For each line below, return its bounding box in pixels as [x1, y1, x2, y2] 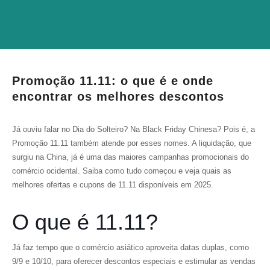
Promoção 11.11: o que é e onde [12, 74, 213, 87]
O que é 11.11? [12, 210, 158, 234]
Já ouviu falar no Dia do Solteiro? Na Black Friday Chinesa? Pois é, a [12, 125, 255, 134]
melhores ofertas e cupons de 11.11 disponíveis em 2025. [12, 180, 216, 189]
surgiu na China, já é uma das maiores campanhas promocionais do [12, 152, 249, 162]
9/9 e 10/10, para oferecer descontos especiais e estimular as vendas [12, 257, 256, 266]
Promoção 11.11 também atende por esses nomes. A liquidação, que [12, 139, 251, 148]
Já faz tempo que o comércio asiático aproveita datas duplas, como [12, 243, 249, 252]
